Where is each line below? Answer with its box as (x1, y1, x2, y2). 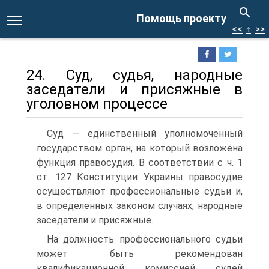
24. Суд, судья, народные (26, 67, 243, 83)
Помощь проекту (136, 12, 226, 25)
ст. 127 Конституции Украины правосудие (37, 171, 243, 183)
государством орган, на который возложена (37, 142, 243, 154)
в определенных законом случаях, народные (37, 200, 243, 211)
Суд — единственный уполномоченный (47, 128, 243, 139)
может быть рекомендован (37, 248, 243, 259)
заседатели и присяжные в (26, 81, 243, 98)
